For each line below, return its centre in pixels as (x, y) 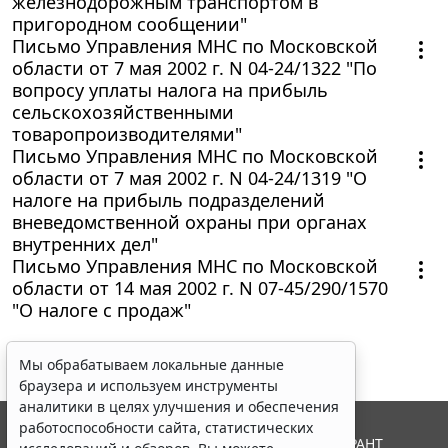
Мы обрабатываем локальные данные (151, 364)
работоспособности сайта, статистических (166, 427)
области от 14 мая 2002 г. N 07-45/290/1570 (200, 287)
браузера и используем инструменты (148, 385)
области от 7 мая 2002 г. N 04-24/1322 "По (194, 67)
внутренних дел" (85, 243)
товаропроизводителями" (127, 133)
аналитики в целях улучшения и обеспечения (179, 406)
